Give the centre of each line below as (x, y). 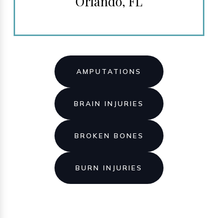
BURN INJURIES (109, 168)
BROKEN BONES (109, 136)
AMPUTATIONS (109, 72)
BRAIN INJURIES (109, 104)
